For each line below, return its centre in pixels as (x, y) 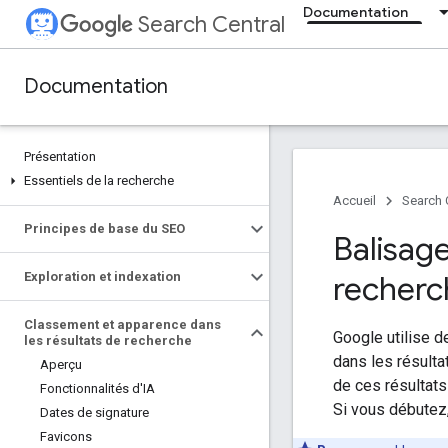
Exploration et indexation (102, 276)
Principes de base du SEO (104, 228)
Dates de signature (94, 412)
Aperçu (61, 364)
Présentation (60, 156)
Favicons (66, 436)
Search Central (211, 24)
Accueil (354, 200)
